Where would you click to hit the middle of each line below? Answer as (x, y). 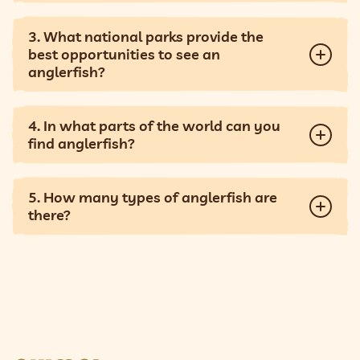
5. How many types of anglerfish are (153, 197)
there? (49, 215)
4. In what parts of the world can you (154, 125)
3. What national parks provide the (146, 36)
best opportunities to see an (124, 54)
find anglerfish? (82, 143)
